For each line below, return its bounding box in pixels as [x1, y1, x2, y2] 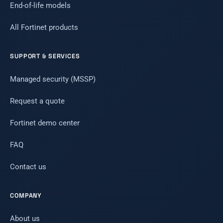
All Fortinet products [10, 22, 78, 32]
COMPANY [10, 191, 42, 200]
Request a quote [10, 96, 65, 106]
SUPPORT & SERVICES [10, 52, 80, 60]
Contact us [10, 162, 46, 171]
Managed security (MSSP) [10, 74, 96, 84]
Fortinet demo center [10, 118, 80, 127]
